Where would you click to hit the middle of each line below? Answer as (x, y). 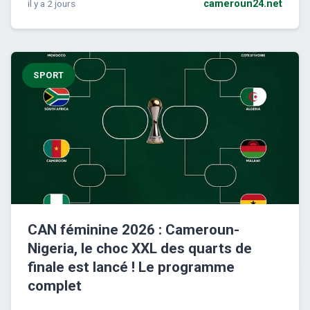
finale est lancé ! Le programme (131, 267)
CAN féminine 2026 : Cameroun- (134, 229)
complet (55, 285)
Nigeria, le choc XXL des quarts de (140, 248)
